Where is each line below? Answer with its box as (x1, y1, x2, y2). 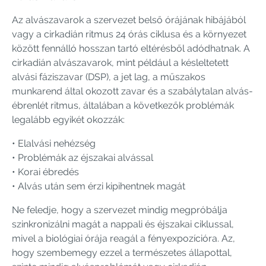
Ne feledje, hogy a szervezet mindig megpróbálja (12, 204, 227, 216)
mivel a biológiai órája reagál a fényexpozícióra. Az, (12, 232, 235, 244)
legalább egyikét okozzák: (12, 113, 125, 125)
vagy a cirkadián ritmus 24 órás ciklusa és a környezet (12, 28, 246, 40)
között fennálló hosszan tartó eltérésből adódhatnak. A (12, 42, 250, 54)
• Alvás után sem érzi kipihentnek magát (12, 180, 185, 192)
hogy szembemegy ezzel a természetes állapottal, (12, 246, 232, 258)
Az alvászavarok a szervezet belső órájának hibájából (12, 14, 246, 26)
